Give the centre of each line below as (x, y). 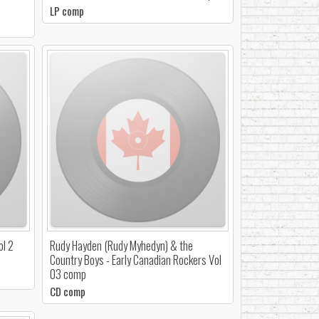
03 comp (68, 273)
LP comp (67, 11)
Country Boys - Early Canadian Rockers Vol (136, 259)
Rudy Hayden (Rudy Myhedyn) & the (122, 245)
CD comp (68, 291)
